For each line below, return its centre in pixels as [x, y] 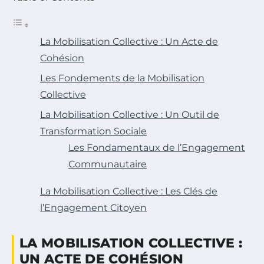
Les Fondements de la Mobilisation [122, 78]
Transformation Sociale [93, 131]
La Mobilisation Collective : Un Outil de [130, 115]
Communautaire [108, 164]
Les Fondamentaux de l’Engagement [157, 148]
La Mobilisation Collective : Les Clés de [129, 192]
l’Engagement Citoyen [93, 208]
